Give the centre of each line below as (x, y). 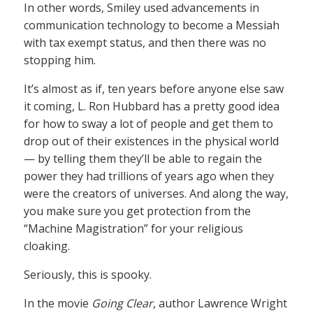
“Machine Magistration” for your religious (133, 229)
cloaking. (47, 246)
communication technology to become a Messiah (152, 26)
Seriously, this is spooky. (88, 275)
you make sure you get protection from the (137, 211)
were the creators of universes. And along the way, (156, 194)
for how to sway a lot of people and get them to (148, 124)
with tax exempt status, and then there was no (145, 43)
